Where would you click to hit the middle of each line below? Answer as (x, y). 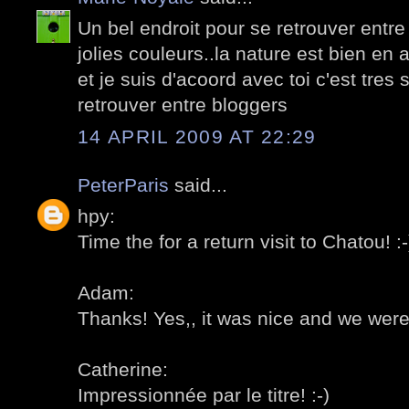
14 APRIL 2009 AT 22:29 (197, 136)
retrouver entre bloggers (183, 105)
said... (198, 184)
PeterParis (123, 184)
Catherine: (123, 370)
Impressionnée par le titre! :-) (204, 395)
